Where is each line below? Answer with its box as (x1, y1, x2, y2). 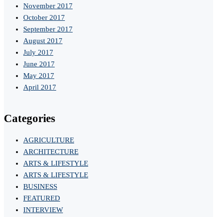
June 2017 (23, 60, 55, 68)
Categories (4, 112, 55, 125)
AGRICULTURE (23, 136, 74, 144)
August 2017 (23, 37, 62, 45)
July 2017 (23, 48, 53, 57)
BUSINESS (23, 182, 57, 190)
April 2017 (23, 83, 56, 92)
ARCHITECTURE (23, 147, 78, 155)
